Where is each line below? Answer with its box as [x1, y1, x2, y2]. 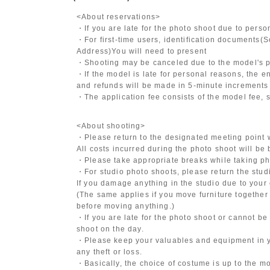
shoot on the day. [77, 224, 144, 233]
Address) [77, 46, 112, 55]
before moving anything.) [77, 201, 175, 210]
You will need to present [111, 46, 207, 55]
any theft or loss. [77, 247, 142, 256]
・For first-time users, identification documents [77, 35, 260, 43]
